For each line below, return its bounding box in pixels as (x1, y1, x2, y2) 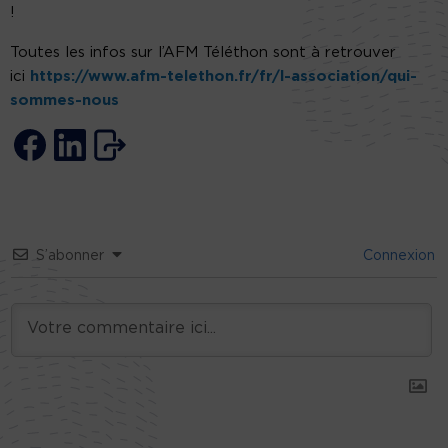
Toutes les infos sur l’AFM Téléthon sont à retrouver (10, 45, 396, 61)
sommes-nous (10, 93, 119, 109)
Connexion (359, 249, 435, 264)
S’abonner (36, 249, 104, 264)
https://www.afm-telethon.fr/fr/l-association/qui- (30, 69, 417, 85)
